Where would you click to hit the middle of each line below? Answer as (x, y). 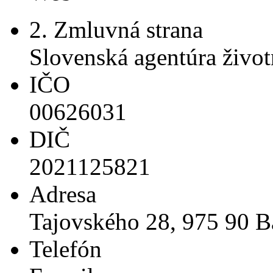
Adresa (63, 194)
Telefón (66, 249)
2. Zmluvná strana (116, 30)
